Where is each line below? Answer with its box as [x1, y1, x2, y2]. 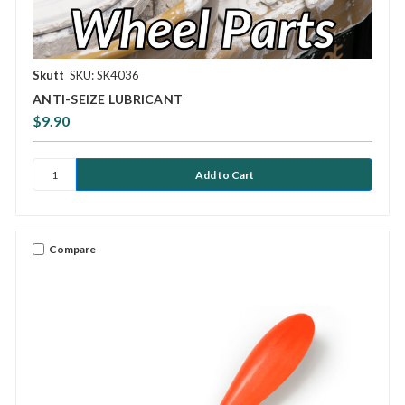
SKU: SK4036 [70, 68, 139, 83]
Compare [49, 241, 96, 256]
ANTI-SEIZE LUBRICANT [33, 91, 183, 108]
